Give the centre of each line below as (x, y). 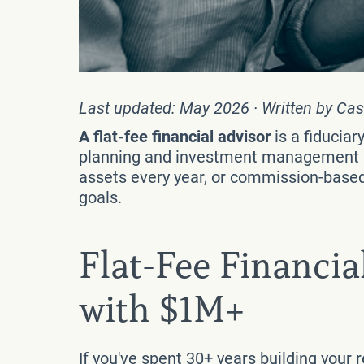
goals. (100, 197)
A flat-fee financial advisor (175, 136)
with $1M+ (162, 310)
